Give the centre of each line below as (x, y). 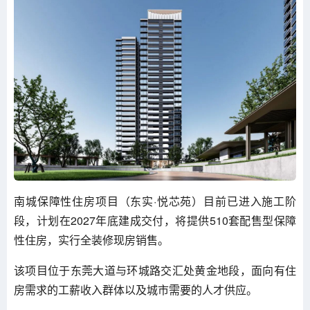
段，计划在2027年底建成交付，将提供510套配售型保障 (155, 221)
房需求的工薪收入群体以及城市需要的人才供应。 (136, 290)
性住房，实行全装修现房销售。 (91, 240)
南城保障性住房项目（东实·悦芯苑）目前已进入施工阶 (155, 201)
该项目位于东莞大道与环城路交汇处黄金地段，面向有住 (155, 271)
